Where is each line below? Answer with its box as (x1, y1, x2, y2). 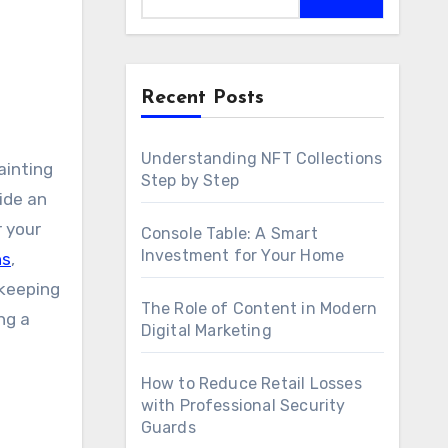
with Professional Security (140, 396, 346, 415)
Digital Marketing (140, 321, 272, 340)
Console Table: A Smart (140, 224, 318, 243)
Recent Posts (140, 88, 264, 108)
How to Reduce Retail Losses (140, 374, 362, 393)
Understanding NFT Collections (140, 149, 383, 168)
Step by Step (140, 171, 239, 190)
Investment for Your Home (140, 246, 345, 265)
